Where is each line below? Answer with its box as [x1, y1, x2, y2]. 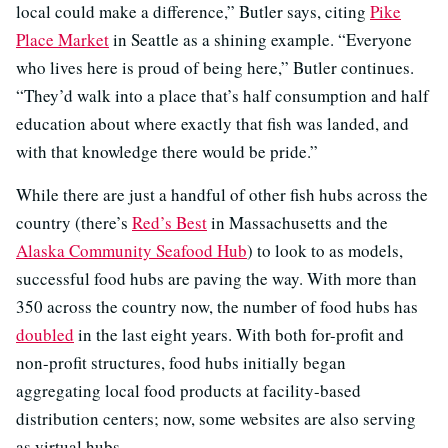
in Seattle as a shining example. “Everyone [109, 27, 412, 51]
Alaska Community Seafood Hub [16, 238, 247, 262]
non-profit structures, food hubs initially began [16, 350, 346, 374]
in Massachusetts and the [207, 210, 388, 234]
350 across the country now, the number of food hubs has [16, 294, 418, 318]
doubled [16, 322, 74, 346]
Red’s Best [132, 210, 207, 234]
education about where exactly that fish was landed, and [16, 111, 409, 135]
